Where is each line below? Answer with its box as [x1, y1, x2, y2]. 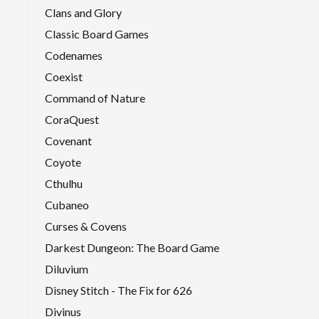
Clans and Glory [45, 5, 122, 19]
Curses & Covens [45, 219, 127, 233]
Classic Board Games [45, 26, 149, 41]
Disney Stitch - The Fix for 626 [45, 283, 192, 297]
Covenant [45, 133, 92, 147]
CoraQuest [45, 112, 99, 126]
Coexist [45, 69, 83, 83]
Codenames [45, 48, 103, 62]
